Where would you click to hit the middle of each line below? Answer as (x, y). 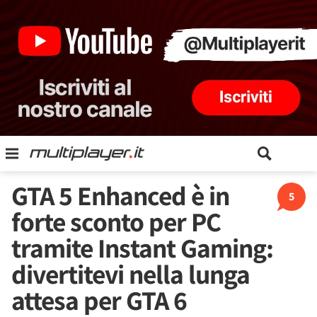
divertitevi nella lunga (131, 274)
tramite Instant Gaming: (142, 248)
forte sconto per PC (116, 221)
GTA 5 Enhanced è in (120, 195)
